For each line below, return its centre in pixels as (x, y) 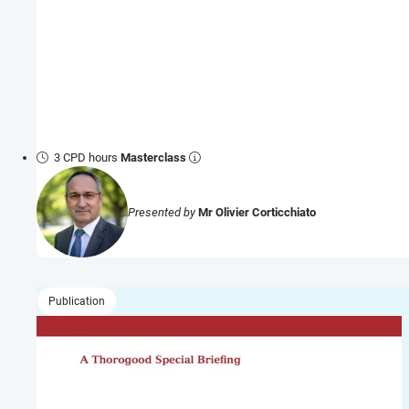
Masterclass (154, 158)
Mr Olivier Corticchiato (257, 212)
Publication (77, 302)
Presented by (163, 212)
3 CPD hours (88, 158)
